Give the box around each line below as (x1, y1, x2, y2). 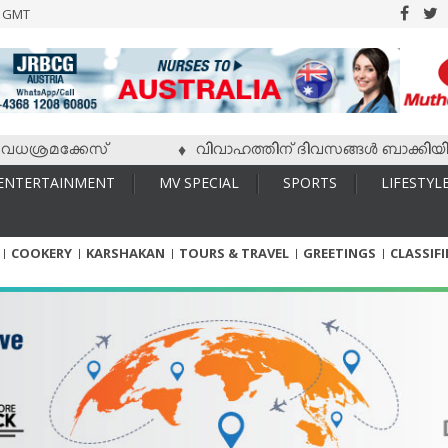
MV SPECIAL (159, 172, 239, 192)
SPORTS (283, 172, 337, 192)
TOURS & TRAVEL (179, 243, 289, 262)
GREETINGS (303, 243, 376, 262)
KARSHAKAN (86, 243, 165, 262)
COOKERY (11, 243, 72, 262)
